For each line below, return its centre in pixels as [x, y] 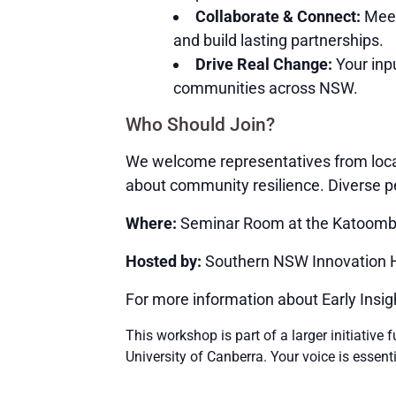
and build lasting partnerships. [278, 41]
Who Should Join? [200, 125]
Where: [151, 223]
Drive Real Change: [264, 65]
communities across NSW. [266, 88]
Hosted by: [164, 261]
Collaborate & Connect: [278, 17]
